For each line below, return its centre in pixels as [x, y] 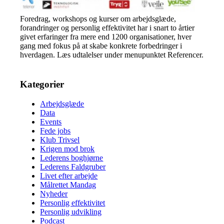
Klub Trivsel [60, 139]
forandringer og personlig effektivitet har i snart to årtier [107, 28]
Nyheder [54, 193]
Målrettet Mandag [68, 184]
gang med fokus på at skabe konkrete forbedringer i [101, 46]
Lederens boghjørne [72, 157]
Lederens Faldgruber [73, 166]
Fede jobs [55, 130]
